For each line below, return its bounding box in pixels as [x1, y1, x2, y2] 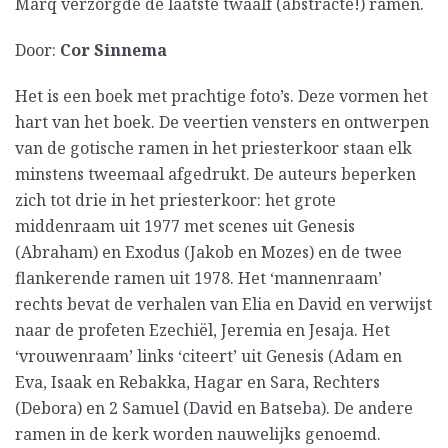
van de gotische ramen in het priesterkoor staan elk [15, 137, 412, 160]
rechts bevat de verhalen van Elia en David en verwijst [15, 293, 432, 316]
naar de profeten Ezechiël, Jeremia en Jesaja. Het [15, 319, 390, 342]
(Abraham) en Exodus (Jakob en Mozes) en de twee [15, 241, 402, 264]
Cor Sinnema [60, 39, 167, 62]
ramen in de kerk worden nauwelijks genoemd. [15, 423, 381, 446]
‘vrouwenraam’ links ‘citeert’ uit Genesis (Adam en [15, 345, 402, 368]
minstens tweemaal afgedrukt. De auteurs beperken [15, 163, 416, 186]
